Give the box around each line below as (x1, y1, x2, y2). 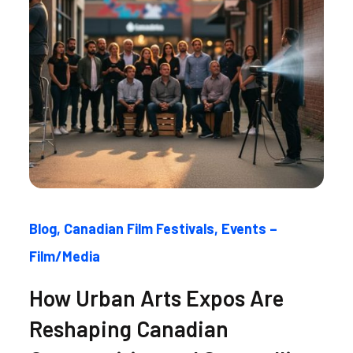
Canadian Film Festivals (64, 220, 215, 237)
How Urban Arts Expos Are (29, 284, 284, 311)
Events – (221, 220, 278, 237)
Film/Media (29, 247, 101, 265)
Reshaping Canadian (29, 315, 229, 342)
